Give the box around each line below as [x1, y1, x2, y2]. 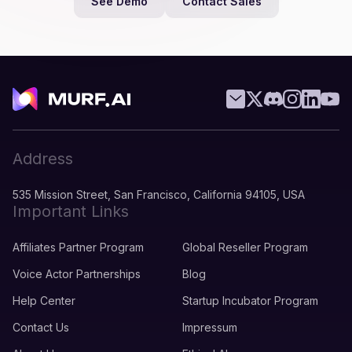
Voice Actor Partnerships [13, 267, 141, 281]
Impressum [182, 321, 237, 335]
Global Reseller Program [182, 240, 308, 255]
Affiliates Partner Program [13, 240, 144, 255]
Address [13, 149, 73, 169]
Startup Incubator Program [182, 294, 318, 308]
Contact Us [13, 321, 69, 335]
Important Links [13, 202, 129, 222]
